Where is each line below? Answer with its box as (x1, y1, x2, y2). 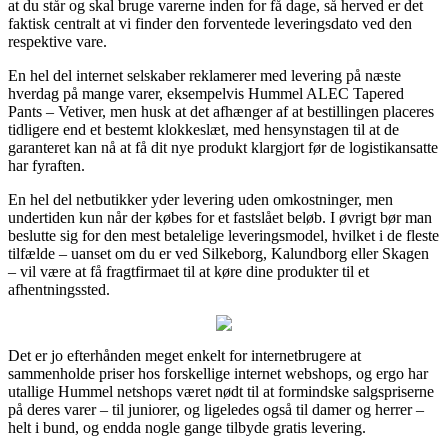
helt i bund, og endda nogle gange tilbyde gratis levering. (8, 418, 366, 436)
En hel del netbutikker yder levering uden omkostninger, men (8, 190, 393, 208)
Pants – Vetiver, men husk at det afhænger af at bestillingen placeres (8, 102, 434, 120)
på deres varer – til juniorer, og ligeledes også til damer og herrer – (8, 400, 424, 418)
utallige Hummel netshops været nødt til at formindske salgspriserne (8, 382, 434, 400)
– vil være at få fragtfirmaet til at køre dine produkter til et (8, 262, 369, 280)
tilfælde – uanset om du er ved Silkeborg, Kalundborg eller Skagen (8, 244, 429, 262)
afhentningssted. (8, 280, 110, 298)
